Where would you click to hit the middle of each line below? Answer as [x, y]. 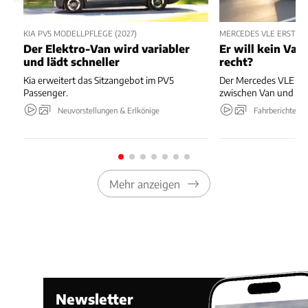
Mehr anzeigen [144, 184]
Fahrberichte [275, 110]
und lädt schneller [71, 61]
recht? [236, 61]
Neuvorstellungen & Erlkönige [109, 110]
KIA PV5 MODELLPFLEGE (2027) [80, 33]
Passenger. [46, 92]
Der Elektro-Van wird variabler [107, 48]
